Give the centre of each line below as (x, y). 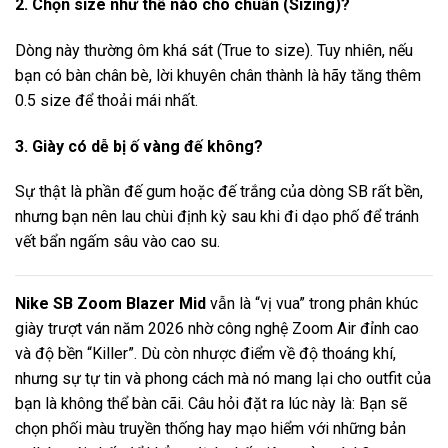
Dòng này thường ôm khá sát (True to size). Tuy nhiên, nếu (214, 50)
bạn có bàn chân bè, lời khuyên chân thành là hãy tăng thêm (218, 75)
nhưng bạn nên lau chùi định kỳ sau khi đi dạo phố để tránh (217, 217)
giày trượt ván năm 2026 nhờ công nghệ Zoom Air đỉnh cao (217, 329)
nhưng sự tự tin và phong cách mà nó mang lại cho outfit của (223, 379)
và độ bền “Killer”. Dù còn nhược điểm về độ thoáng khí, (205, 354)
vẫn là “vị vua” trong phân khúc (312, 304)
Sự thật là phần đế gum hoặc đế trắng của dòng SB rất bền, (219, 192)
